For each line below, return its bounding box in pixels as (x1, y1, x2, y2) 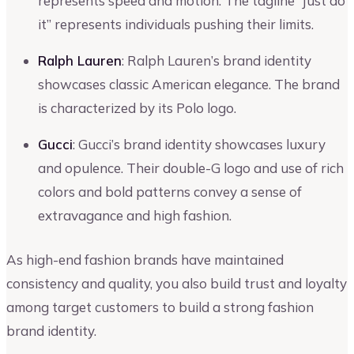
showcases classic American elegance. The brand (38, 76, 340, 93)
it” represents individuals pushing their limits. (38, 16, 314, 33)
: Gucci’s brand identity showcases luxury (73, 136, 326, 153)
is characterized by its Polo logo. (38, 100, 236, 117)
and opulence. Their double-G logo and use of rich (38, 160, 344, 177)
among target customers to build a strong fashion (6, 298, 314, 315)
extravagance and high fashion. (38, 207, 232, 224)
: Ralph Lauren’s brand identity (122, 52, 311, 70)
